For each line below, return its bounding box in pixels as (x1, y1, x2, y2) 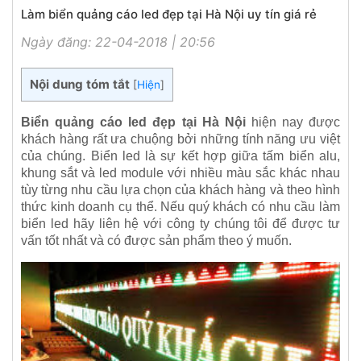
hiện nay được (245, 115, 341, 130)
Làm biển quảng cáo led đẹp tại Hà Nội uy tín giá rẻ (21, 6, 317, 23)
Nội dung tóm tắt (30, 77, 130, 93)
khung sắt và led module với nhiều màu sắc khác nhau (21, 166, 340, 180)
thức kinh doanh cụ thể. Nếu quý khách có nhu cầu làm (21, 200, 340, 214)
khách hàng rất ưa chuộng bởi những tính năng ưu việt (21, 132, 340, 147)
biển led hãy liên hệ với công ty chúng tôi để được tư (21, 217, 340, 231)
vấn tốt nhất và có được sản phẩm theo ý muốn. (21, 234, 292, 248)
